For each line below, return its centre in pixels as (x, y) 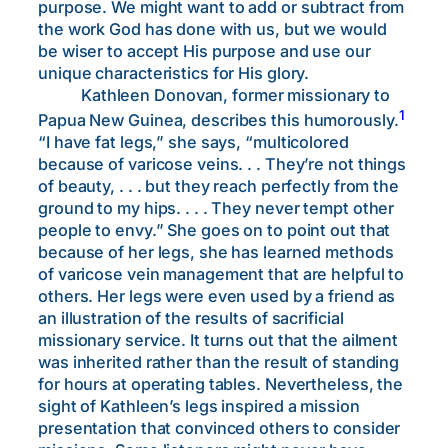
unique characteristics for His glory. (174, 72)
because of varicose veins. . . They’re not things (222, 164)
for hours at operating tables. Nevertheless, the (221, 384)
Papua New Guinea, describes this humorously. (218, 120)
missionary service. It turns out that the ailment (218, 340)
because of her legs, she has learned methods (216, 252)
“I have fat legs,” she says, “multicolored (193, 142)
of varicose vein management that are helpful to (221, 274)
